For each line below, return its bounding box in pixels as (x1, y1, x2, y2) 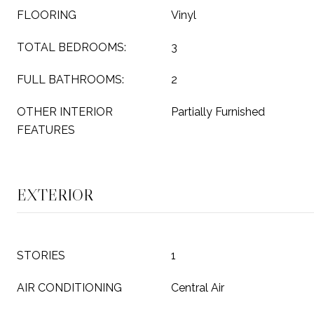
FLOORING (17, 8, 76, 22)
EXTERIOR (17, 186, 93, 205)
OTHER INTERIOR (17, 105, 113, 118)
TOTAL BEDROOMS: (17, 41, 126, 54)
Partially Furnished (171, 105, 265, 118)
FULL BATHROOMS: (17, 73, 124, 86)
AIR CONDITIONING (17, 281, 122, 294)
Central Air (171, 281, 224, 294)
